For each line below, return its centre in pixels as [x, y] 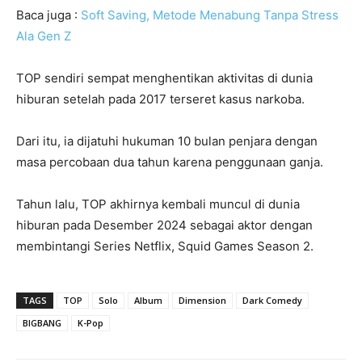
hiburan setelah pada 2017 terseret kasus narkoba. [160, 99]
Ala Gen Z [44, 36]
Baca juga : [48, 15]
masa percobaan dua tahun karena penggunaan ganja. [170, 162]
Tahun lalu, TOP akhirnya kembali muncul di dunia [158, 204]
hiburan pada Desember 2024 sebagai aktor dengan [164, 225]
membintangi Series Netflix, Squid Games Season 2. [165, 246]
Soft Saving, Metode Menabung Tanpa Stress [210, 15]
